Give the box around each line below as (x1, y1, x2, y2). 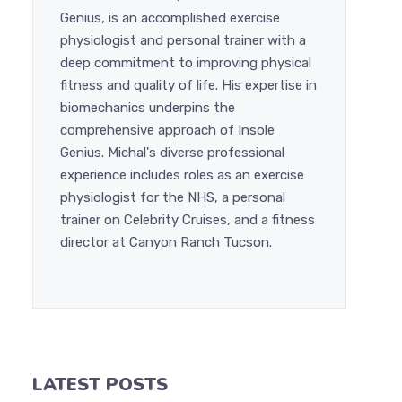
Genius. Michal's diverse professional (60, 144, 284, 161)
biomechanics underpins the (60, 100, 235, 116)
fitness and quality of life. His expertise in (60, 77, 317, 93)
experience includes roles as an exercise (60, 167, 304, 183)
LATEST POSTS (32, 372, 168, 397)
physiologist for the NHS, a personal (60, 189, 285, 205)
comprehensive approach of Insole (60, 122, 275, 138)
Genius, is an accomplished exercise (60, 10, 280, 26)
